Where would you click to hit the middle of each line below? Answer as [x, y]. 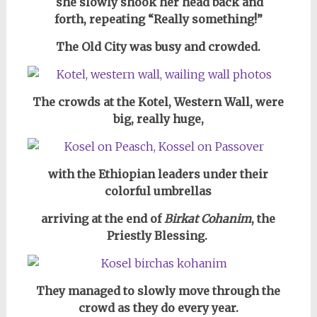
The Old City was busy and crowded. [158, 47]
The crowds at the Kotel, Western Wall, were [158, 102]
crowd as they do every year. [158, 308]
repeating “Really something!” [175, 19]
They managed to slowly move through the [158, 291]
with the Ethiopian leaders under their [158, 174]
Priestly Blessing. [158, 236]
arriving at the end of [103, 219]
